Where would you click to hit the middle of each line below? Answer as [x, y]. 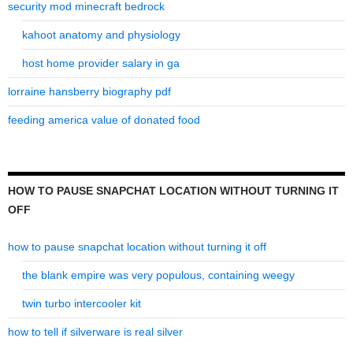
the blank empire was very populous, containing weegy [158, 275]
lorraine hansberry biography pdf [89, 92]
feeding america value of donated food [104, 120]
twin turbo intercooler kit [82, 304]
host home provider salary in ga [101, 63]
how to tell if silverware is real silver [95, 332]
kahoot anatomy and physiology [101, 35]
